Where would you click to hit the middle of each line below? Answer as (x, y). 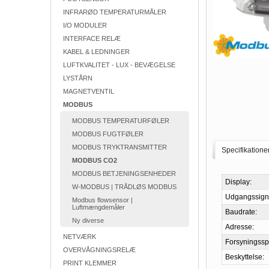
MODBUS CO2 (95, 160)
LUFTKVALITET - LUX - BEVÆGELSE (119, 65)
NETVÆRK (80, 237)
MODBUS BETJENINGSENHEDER (124, 174)
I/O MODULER (85, 25)
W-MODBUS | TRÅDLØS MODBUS (124, 187)
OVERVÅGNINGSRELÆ (99, 250)
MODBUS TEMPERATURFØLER (121, 121)
